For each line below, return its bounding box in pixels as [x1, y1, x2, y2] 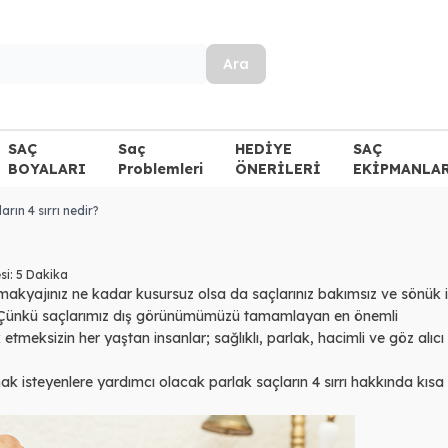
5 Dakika [16, 266, 68, 282]
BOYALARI [7, 159, 86, 178]
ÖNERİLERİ [234, 159, 321, 178]
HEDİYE [234, 139, 292, 158]
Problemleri [117, 159, 203, 178]
